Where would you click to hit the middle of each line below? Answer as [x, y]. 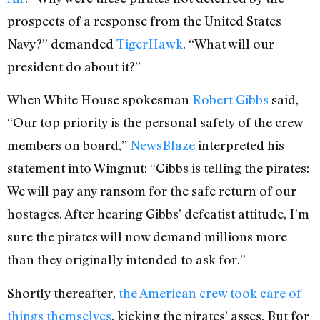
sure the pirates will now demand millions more [147, 237]
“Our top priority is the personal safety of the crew [155, 122]
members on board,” [69, 145]
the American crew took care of [210, 292]
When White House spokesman [100, 100]
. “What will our [229, 44]
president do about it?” [74, 67]
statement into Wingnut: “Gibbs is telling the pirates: [158, 168]
